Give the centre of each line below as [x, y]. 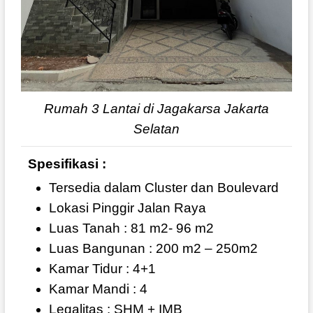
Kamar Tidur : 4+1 [102, 269]
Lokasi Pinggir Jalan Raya [127, 208]
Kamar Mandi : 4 [98, 289]
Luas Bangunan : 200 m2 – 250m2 [153, 249]
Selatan [156, 129]
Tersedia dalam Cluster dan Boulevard [163, 188]
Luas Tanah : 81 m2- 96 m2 [131, 228]
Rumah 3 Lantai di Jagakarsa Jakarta [156, 109]
